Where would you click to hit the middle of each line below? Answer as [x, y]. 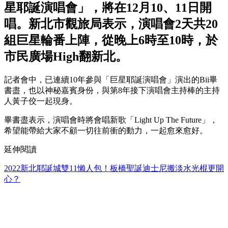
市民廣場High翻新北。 [67, 57]
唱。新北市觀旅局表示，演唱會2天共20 [111, 24]
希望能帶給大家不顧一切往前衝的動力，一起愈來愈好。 [106, 131]
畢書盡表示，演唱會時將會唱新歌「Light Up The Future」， [111, 120]
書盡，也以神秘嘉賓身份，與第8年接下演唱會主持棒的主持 [112, 91]
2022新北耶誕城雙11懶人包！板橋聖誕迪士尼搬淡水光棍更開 [114, 168]
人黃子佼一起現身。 [41, 101]
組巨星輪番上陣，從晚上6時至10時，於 [111, 40]
